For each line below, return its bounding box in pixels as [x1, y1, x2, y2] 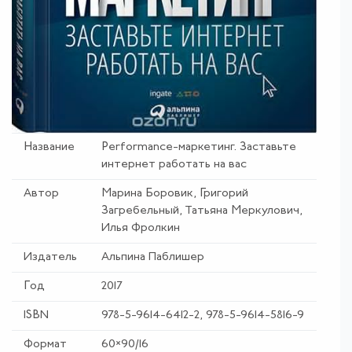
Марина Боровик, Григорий [101, 187, 248, 200]
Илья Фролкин [101, 222, 180, 234]
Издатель [24, 251, 77, 263]
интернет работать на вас [101, 158, 247, 170]
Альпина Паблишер [101, 251, 204, 263]
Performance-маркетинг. [101, 141, 236, 153]
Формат [24, 338, 67, 350]
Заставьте [240, 141, 296, 153]
